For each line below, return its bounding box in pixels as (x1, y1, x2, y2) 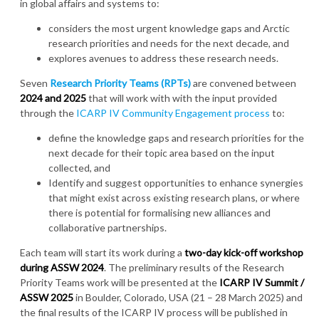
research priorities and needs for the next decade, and (48, 37, 289, 50)
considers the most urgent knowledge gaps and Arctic (48, 22, 290, 35)
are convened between (191, 77, 296, 90)
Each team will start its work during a (20, 246, 184, 259)
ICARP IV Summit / (219, 276, 304, 289)
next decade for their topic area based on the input (48, 147, 275, 159)
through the (20, 107, 76, 120)
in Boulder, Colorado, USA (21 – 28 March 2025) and (73, 291, 303, 304)
